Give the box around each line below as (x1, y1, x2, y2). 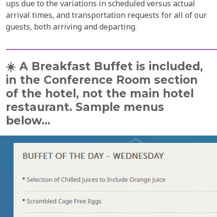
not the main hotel (79, 87, 194, 100)
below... (6, 114, 50, 127)
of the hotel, (6, 87, 79, 100)
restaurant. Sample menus (6, 100, 164, 114)
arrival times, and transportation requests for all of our (6, 10, 207, 20)
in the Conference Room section (6, 73, 198, 87)
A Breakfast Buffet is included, (19, 60, 203, 73)
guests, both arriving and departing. (6, 21, 137, 32)
